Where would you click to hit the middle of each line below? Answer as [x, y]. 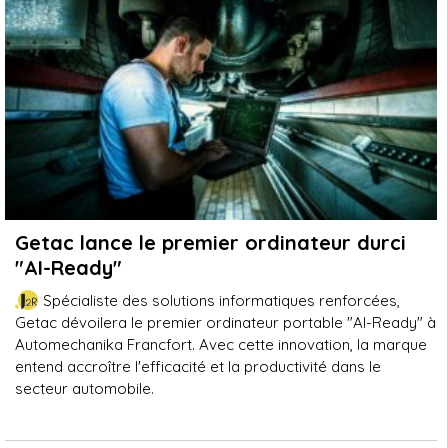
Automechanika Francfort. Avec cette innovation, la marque [221, 344]
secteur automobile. [84, 388]
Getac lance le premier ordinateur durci [210, 242]
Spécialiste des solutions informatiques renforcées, [221, 300]
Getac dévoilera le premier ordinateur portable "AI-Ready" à [225, 322]
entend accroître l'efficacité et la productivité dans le [198, 366]
